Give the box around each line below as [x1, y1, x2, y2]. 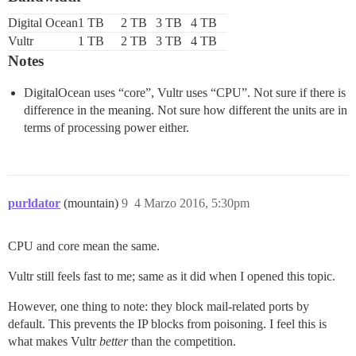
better [99, 335, 128, 349]
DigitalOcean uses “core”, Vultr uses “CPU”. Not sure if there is [24, 86, 346, 100]
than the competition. [128, 335, 236, 349]
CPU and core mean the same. [8, 239, 160, 253]
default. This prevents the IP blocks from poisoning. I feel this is [8, 317, 327, 331]
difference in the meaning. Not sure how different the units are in [24, 103, 347, 118]
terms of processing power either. [24, 121, 189, 135]
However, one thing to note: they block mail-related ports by [8, 300, 309, 314]
